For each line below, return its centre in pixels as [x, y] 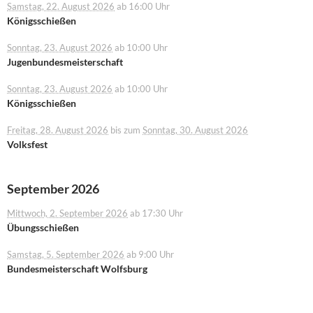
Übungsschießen [43, 227]
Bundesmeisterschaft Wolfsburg [77, 269]
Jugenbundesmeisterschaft [65, 62]
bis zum [125, 130]
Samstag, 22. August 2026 [61, 7]
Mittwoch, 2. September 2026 [67, 213]
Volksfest [27, 144]
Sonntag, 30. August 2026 [195, 130]
